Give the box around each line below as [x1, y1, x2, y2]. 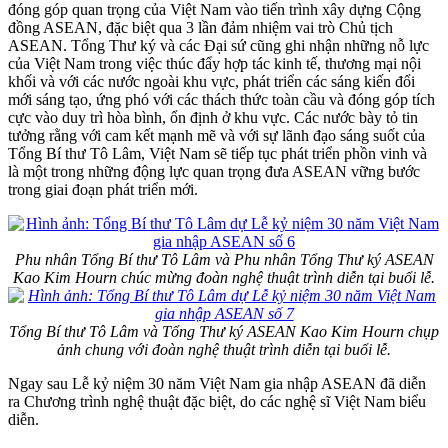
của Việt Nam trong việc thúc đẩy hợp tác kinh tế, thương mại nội [8, 54, 421, 72]
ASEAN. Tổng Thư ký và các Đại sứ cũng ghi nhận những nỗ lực [8, 36, 429, 54]
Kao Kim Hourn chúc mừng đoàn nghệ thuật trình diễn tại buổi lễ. [13, 268, 435, 286]
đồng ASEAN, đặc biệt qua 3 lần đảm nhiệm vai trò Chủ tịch [8, 18, 393, 36]
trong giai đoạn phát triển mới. [8, 180, 198, 198]
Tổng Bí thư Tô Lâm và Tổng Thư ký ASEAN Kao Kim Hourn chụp [9, 322, 439, 340]
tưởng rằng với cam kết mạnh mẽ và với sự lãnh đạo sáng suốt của [8, 126, 425, 144]
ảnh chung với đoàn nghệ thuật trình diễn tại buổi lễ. [57, 340, 391, 358]
